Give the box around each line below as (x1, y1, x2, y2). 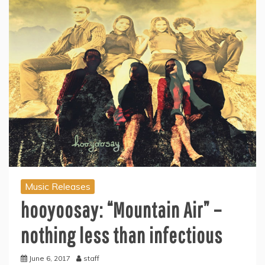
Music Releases (25, 180, 91, 193)
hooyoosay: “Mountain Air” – (21, 198, 222, 222)
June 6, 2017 (29, 254, 70, 263)
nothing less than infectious (21, 223, 222, 248)
